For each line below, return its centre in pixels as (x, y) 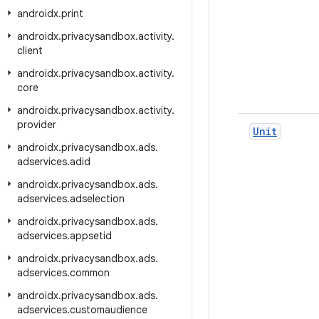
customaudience (109, 310)
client (30, 51)
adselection (97, 199)
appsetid (91, 236)
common (90, 273)
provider (37, 125)
